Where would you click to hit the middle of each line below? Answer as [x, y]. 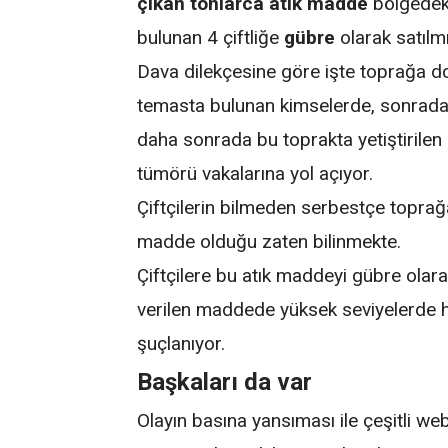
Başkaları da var [225, 381]
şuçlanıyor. [181, 343]
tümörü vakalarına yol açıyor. [255, 173]
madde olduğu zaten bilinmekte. [269, 241]
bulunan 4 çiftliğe [211, 37]
